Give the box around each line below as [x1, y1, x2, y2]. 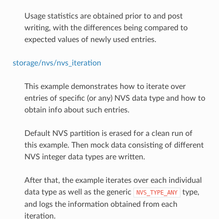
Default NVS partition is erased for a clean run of [24, 129, 193, 137]
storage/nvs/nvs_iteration [12, 59, 101, 67]
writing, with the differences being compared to [24, 23, 188, 32]
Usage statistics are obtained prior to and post [24, 12, 183, 20]
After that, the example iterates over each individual [24, 176, 202, 184]
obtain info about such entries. [24, 106, 130, 114]
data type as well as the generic [24, 188, 133, 196]
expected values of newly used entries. [24, 35, 156, 44]
